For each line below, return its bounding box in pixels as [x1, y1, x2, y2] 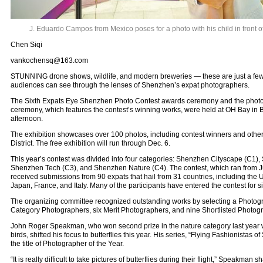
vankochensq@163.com [10, 56, 88, 65]
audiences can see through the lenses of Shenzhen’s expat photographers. [10, 81, 249, 90]
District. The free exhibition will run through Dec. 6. [10, 139, 170, 148]
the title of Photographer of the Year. [10, 240, 124, 248]
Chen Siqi [10, 41, 42, 49]
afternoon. [10, 114, 43, 123]
